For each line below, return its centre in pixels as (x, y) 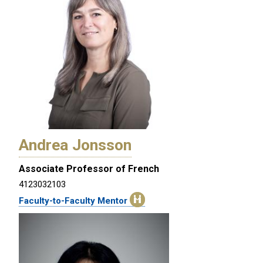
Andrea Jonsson (75, 145)
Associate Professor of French (89, 168)
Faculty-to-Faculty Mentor (74, 200)
